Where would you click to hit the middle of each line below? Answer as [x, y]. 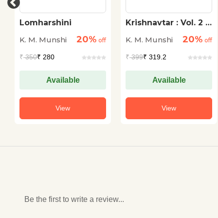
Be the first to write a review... [74, 199]
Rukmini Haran [156, 32]
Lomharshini [45, 23]
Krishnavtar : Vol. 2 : [166, 23]
